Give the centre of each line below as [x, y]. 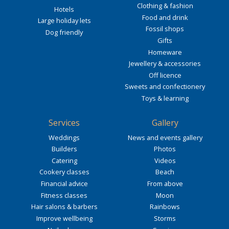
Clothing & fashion [165, 6]
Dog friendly [64, 32]
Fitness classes [64, 195]
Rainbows [165, 207]
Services [64, 122]
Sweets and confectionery [165, 87]
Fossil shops [165, 29]
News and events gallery [165, 137]
